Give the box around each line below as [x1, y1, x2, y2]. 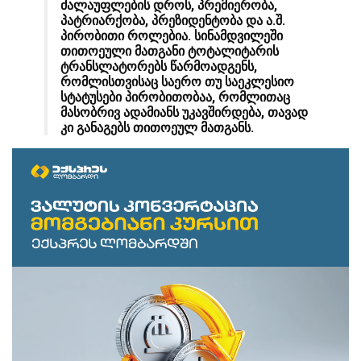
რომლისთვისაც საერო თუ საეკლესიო [60, 74, 294, 90]
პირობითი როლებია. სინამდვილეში [60, 28, 283, 44]
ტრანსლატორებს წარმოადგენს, [60, 59, 257, 75]
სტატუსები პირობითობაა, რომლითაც [60, 89, 290, 106]
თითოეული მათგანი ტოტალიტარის [60, 44, 279, 60]
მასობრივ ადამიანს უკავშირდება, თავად [60, 105, 308, 121]
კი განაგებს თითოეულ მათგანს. [60, 120, 254, 136]
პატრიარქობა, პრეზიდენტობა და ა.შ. [60, 13, 285, 29]
